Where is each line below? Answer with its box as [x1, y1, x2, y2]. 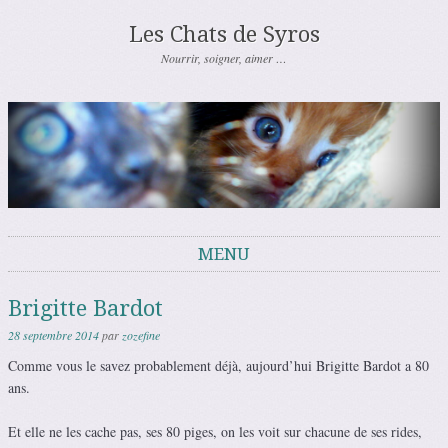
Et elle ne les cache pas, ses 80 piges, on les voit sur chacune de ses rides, [8, 422, 422, 442]
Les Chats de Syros [128, 22, 320, 47]
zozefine [122, 327, 160, 344]
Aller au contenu [8, 272, 102, 292]
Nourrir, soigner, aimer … [161, 50, 287, 66]
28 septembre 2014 [8, 327, 99, 344]
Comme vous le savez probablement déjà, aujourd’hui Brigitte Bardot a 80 [8, 356, 429, 376]
